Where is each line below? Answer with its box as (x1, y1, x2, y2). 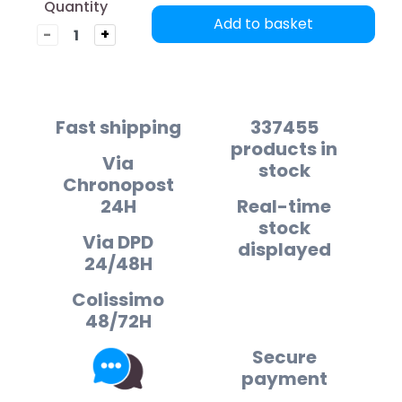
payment (240, 366, 328, 391)
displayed (237, 237, 331, 262)
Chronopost (62, 172, 174, 197)
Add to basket (214, 13, 314, 34)
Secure (251, 345, 317, 370)
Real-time (237, 194, 331, 219)
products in (231, 136, 337, 162)
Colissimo (72, 287, 164, 312)
